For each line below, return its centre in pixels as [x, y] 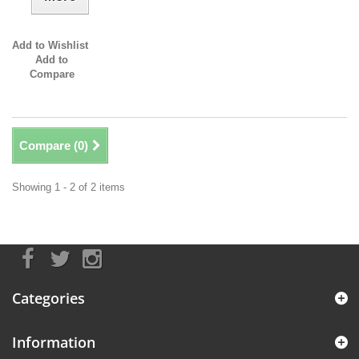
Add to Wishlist [50, 46]
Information [54, 343]
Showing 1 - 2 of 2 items [69, 188]
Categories [48, 298]
